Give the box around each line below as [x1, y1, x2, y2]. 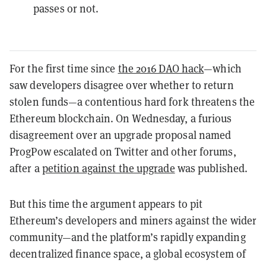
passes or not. [33, 1, 99, 15]
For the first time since [9, 61, 118, 75]
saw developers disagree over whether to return [9, 78, 234, 92]
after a [9, 161, 42, 175]
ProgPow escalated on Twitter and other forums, [9, 144, 236, 159]
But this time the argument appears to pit [9, 197, 203, 211]
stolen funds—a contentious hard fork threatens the [9, 94, 255, 109]
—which [204, 61, 242, 75]
